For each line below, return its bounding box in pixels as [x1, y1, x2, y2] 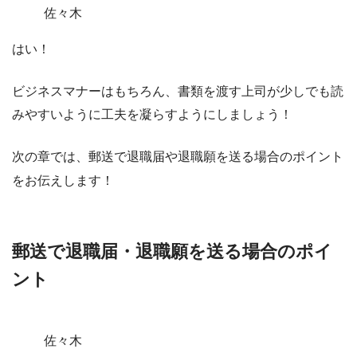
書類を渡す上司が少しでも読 [178, 84, 343, 98]
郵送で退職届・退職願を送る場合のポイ [12, 241, 332, 261]
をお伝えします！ [12, 173, 114, 187]
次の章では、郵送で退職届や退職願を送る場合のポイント [12, 149, 343, 163]
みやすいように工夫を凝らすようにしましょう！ [12, 107, 292, 121]
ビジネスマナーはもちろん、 [12, 84, 178, 98]
